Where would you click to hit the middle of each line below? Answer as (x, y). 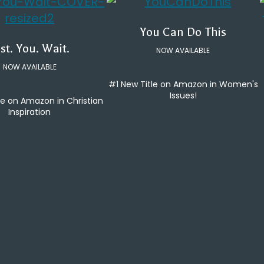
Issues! (183, 96)
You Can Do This (183, 32)
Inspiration (30, 112)
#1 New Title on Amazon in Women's (183, 85)
